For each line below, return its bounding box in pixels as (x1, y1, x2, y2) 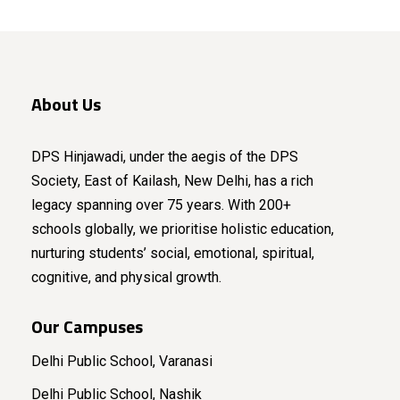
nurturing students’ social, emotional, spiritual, (31, 245, 314, 262)
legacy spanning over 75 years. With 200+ (31, 196, 291, 214)
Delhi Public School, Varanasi (31, 353, 212, 371)
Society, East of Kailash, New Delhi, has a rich (31, 172, 313, 190)
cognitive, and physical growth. (31, 269, 221, 287)
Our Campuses (31, 312, 143, 341)
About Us (31, 90, 101, 119)
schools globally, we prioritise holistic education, (31, 221, 334, 238)
